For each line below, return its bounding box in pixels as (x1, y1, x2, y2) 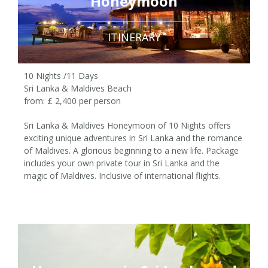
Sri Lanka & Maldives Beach (24, 83, 132, 94)
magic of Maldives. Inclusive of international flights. (24, 170, 221, 181)
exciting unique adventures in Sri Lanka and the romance (24, 132, 242, 144)
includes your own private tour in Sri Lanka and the (24, 157, 220, 169)
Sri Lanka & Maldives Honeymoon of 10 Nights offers (24, 120, 231, 131)
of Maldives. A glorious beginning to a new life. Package (24, 145, 239, 156)
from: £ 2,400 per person (24, 95, 121, 106)
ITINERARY (107, 30, 161, 44)
